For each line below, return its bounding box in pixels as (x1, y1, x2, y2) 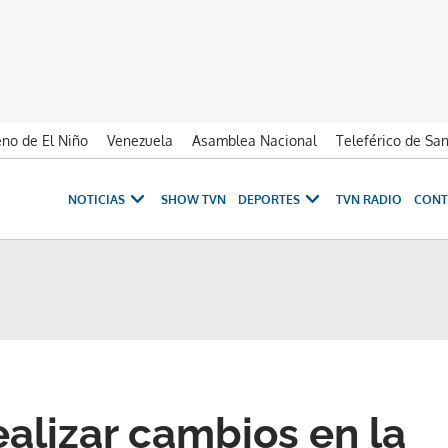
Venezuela (107, 132, 173, 149)
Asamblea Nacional (192, 132, 317, 149)
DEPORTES (238, 191, 300, 207)
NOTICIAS (68, 191, 125, 207)
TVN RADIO (336, 191, 402, 207)
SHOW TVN (161, 191, 226, 207)
